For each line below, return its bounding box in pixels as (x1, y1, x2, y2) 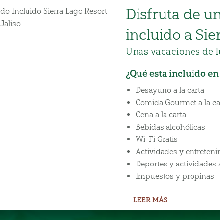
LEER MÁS (133, 195, 168, 204)
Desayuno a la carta (136, 85, 204, 95)
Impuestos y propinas (136, 171, 214, 181)
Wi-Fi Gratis (136, 134, 178, 144)
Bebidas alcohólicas (136, 122, 205, 132)
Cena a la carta (136, 110, 186, 119)
